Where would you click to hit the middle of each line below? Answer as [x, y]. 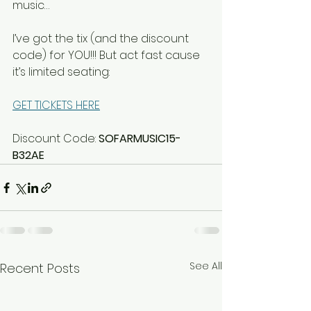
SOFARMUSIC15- [140, 139]
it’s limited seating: [61, 72]
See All [206, 266]
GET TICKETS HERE [56, 106]
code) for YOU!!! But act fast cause [108, 56]
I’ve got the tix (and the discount [102, 39]
